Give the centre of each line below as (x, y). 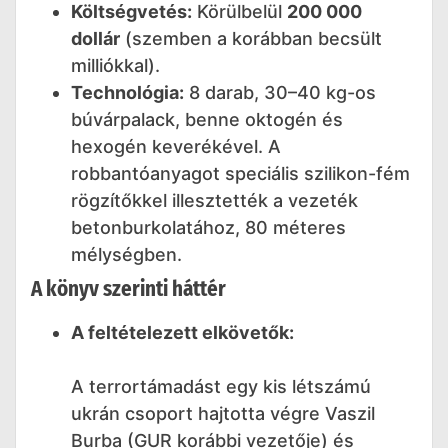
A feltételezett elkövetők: (182, 333)
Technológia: (127, 93)
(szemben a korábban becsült (251, 39)
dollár (95, 39)
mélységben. (126, 255)
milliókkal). (115, 66)
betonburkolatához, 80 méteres (208, 228)
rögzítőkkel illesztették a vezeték (214, 201)
